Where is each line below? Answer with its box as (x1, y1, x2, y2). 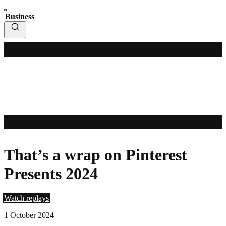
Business (5, 12, 34, 21)
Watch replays (4, 194, 49, 203)
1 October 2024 (4, 211, 54, 220)
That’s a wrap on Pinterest (4, 145, 187, 164)
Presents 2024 (4, 164, 98, 183)
